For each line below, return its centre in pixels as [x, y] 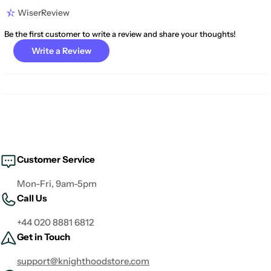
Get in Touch [44, 237]
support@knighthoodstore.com [83, 261]
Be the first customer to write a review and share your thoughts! [120, 34]
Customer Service [56, 160]
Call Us [32, 198]
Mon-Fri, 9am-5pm [57, 184]
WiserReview [44, 13]
